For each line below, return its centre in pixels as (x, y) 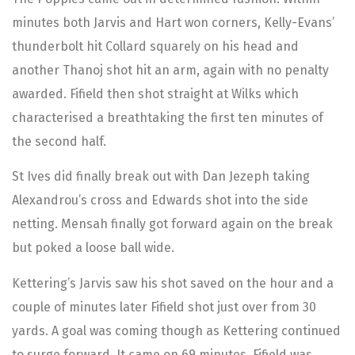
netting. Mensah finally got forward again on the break (172, 224)
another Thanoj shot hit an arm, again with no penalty (170, 70)
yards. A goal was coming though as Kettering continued (176, 330)
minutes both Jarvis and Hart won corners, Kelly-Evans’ (173, 22)
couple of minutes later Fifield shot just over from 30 (164, 307)
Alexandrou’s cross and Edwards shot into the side (160, 200)
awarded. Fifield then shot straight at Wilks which (155, 94)
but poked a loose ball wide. (93, 248)
